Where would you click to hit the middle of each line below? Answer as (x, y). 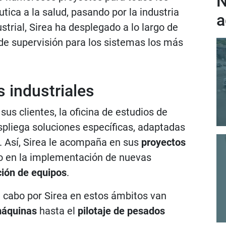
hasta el (57, 211)
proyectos (163, 142)
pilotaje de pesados (121, 211)
